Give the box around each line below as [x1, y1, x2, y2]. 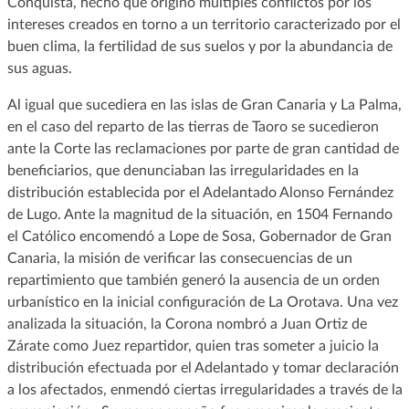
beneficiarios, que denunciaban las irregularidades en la [6, 163, 359, 178]
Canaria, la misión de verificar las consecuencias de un [6, 250, 352, 266]
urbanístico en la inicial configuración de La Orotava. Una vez [6, 294, 398, 309]
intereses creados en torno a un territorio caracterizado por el [6, 16, 401, 32]
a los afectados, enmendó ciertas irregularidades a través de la [6, 382, 403, 397]
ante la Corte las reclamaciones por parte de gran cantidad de [6, 141, 399, 156]
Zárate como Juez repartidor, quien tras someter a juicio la [6, 338, 379, 353]
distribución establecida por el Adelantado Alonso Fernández [6, 184, 393, 200]
